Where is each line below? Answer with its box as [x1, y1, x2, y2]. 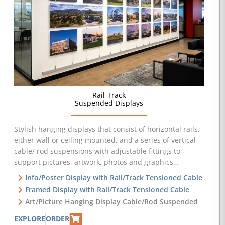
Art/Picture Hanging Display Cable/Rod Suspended [25, 197, 198, 207]
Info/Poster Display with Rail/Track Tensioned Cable [25, 173, 203, 183]
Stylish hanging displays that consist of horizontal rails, [14, 124, 200, 134]
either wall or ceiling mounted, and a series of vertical [14, 135, 196, 145]
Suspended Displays [75, 98, 144, 108]
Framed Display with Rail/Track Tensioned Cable [25, 185, 190, 195]
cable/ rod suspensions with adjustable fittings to [14, 146, 180, 156]
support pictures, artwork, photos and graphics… [14, 157, 179, 167]
